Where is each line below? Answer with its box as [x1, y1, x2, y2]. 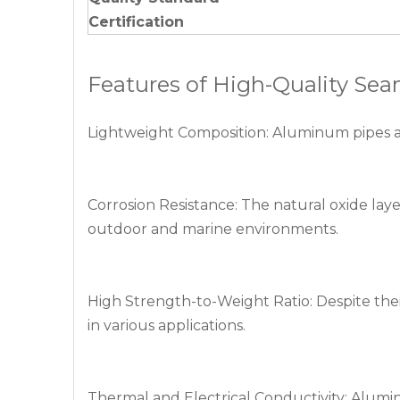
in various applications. [87, 317, 246, 334]
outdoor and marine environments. [87, 221, 338, 237]
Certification [88, 13, 184, 30]
